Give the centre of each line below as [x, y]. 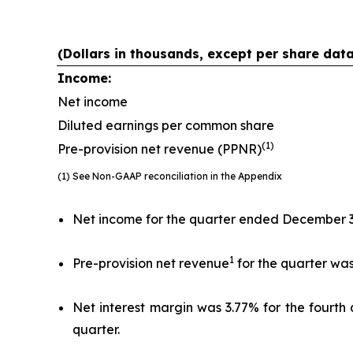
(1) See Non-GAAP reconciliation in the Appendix [170, 176]
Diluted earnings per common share [166, 126]
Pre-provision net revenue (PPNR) [160, 149]
